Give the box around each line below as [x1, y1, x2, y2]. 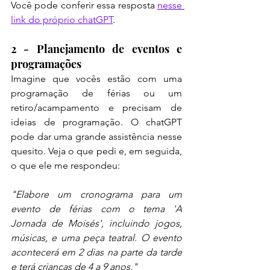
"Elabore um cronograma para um [11, 189, 182, 201]
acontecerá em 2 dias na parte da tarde [11, 246, 182, 259]
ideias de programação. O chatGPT [11, 116, 182, 128]
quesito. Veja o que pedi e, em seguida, [11, 145, 182, 157]
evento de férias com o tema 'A [11, 203, 182, 215]
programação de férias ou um [11, 87, 182, 99]
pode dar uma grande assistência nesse [11, 131, 182, 143]
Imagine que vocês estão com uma [11, 73, 182, 85]
